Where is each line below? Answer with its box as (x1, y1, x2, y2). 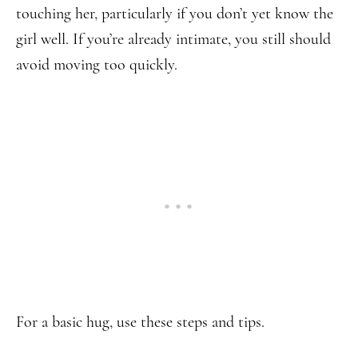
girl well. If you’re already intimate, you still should (16, 30, 331, 49)
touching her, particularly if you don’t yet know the (16, 4, 333, 23)
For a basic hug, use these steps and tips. (16, 312, 265, 332)
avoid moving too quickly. (16, 55, 177, 74)
